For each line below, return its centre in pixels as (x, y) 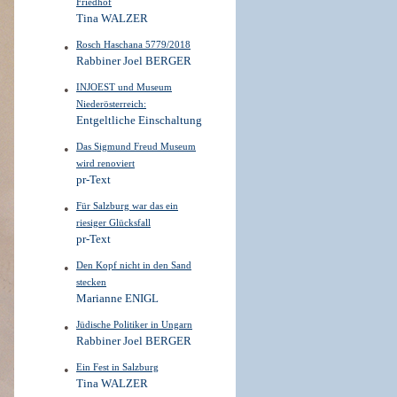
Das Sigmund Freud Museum (136, 146)
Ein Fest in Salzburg (117, 367)
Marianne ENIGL (117, 299)
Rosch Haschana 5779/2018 (133, 44)
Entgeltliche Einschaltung (139, 121)
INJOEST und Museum (124, 87)
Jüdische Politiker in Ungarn (134, 324)
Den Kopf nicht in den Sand (134, 265)
